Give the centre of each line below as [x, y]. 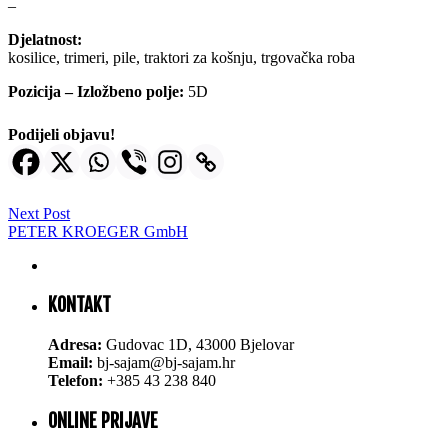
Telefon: [75, 381]
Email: [70, 363]
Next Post [39, 213]
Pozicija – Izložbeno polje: [96, 91]
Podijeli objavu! [61, 134]
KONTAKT [79, 305]
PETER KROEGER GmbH [98, 231]
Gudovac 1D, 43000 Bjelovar [198, 345]
